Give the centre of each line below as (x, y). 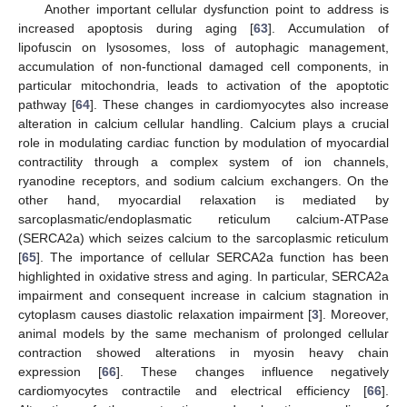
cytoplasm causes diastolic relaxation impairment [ (165, 315)
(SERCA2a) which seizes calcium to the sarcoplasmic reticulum (203, 238)
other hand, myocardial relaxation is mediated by (203, 200)
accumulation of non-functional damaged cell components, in (203, 67)
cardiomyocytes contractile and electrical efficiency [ (193, 391)
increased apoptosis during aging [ (136, 29)
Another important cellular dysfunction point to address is (216, 10)
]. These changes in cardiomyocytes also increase (240, 105)
